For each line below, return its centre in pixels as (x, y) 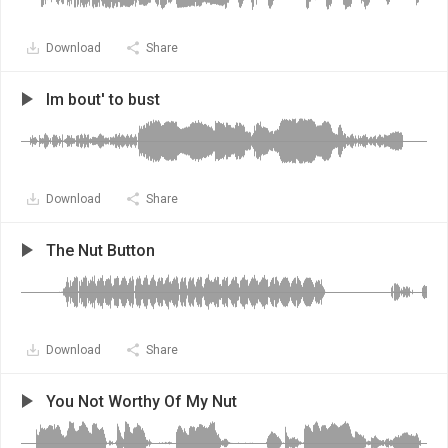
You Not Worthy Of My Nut (141, 401)
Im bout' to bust (103, 99)
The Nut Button (100, 250)
